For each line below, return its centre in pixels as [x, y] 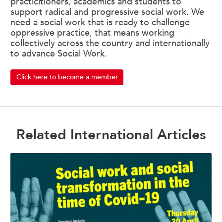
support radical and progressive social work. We [107, 12]
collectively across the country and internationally [110, 43]
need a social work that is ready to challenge [100, 22]
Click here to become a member [67, 77]
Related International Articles [111, 135]
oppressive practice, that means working [92, 33]
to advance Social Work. [59, 54]
